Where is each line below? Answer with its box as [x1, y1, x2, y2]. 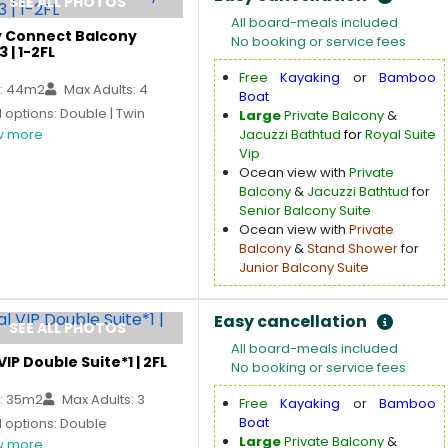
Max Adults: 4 [61, 80, 148, 99]
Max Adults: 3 [59, 390, 145, 409]
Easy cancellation [214, 310, 367, 333]
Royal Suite [362, 125, 436, 144]
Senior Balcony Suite [239, 201, 371, 220]
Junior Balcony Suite [239, 258, 369, 277]
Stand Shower [307, 239, 398, 258]
